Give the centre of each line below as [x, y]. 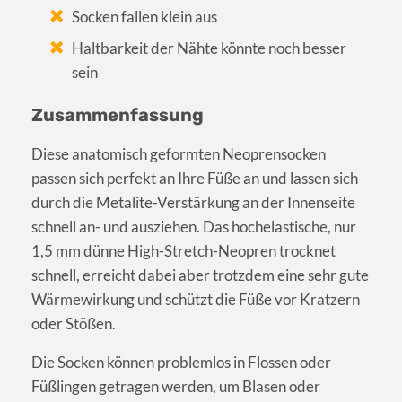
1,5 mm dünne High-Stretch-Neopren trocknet [184, 251]
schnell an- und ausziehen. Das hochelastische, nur [194, 227]
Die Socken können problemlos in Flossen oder [181, 363]
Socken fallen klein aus [145, 17]
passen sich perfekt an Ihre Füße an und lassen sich [195, 179]
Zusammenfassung [118, 115]
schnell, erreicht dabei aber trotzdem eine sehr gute [200, 275]
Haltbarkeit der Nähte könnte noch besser [210, 48]
